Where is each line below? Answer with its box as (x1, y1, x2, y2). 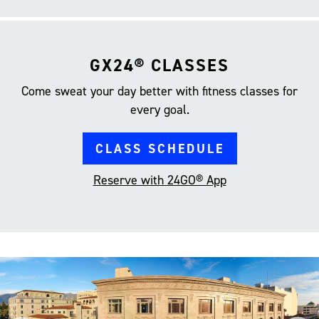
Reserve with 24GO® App (93, 171, 226, 189)
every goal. (130, 100, 189, 118)
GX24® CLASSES (90, 53, 229, 77)
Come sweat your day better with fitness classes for (21, 82, 298, 100)
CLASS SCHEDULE (95, 140, 224, 157)
